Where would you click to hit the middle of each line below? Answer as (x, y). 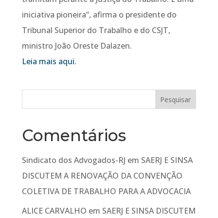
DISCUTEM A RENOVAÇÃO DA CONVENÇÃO (102, 176)
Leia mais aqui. (49, 61)
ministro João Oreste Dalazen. (77, 46)
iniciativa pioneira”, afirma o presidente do (99, 15)
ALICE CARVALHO (54, 211)
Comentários (74, 135)
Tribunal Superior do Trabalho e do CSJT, (96, 30)
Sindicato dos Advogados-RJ (73, 160)
